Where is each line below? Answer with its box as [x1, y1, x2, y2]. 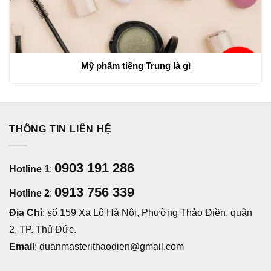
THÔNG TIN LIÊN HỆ [9, 124, 112, 135]
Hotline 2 [9, 188, 50, 198]
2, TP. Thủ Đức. [9, 224, 76, 235]
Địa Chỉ [9, 207, 42, 218]
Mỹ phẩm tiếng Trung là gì [80, 60, 191, 71]
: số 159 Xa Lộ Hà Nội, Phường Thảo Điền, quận [42, 207, 252, 218]
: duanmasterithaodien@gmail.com [34, 241, 184, 252]
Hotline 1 [9, 163, 50, 174]
